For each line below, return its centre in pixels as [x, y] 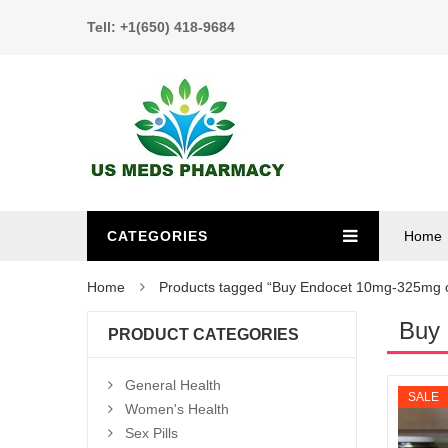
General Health [173, 385]
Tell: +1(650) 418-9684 [161, 27]
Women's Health [177, 409]
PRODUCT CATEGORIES [203, 334]
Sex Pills [151, 433]
